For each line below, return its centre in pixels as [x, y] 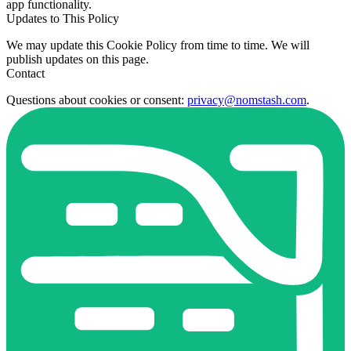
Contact [25, 73]
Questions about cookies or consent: [97, 100]
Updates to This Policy [63, 18]
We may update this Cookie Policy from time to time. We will [158, 45]
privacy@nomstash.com [247, 100]
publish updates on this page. [78, 59]
